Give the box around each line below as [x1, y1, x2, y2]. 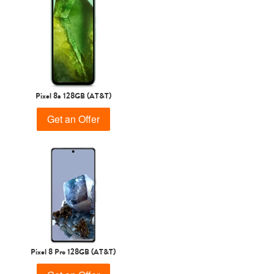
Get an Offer [46, 111, 100, 126]
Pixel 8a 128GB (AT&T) [35, 89, 111, 102]
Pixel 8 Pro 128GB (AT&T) [31, 245, 116, 257]
